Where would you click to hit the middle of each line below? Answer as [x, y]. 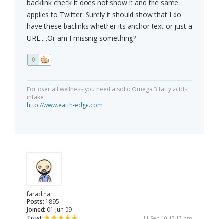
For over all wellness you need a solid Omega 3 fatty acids [107, 89]
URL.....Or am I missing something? [81, 38]
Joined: [36, 210]
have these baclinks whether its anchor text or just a [109, 26]
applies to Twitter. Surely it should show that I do [104, 15]
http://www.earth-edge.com [65, 105]
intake [35, 97]
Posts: [35, 202]
